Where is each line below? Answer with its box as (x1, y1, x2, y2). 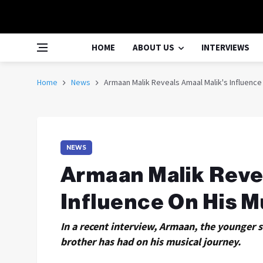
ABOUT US (133, 42, 174, 53)
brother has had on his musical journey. (60, 235, 241, 248)
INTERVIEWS (201, 42, 249, 53)
